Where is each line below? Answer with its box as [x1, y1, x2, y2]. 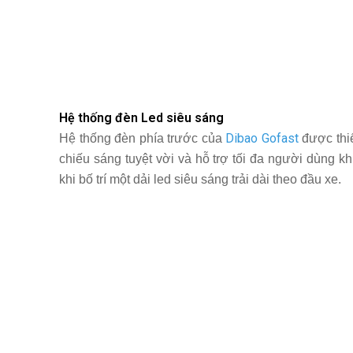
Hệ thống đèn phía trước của [59, 132, 226, 146]
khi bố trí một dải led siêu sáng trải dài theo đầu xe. [59, 173, 341, 187]
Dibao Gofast [225, 131, 299, 147]
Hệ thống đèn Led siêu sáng [59, 110, 224, 126]
